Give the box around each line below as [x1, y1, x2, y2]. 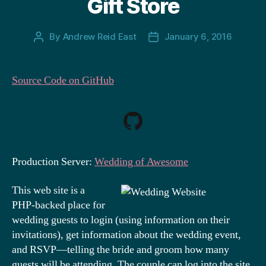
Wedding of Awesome [94, 155, 188, 169]
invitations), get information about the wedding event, [12, 227, 241, 242]
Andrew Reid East [62, 31, 137, 43]
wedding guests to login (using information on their [12, 213, 230, 227]
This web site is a [12, 183, 85, 197]
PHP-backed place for [12, 198, 105, 212]
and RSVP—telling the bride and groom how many [12, 242, 229, 256]
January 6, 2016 [164, 31, 232, 43]
